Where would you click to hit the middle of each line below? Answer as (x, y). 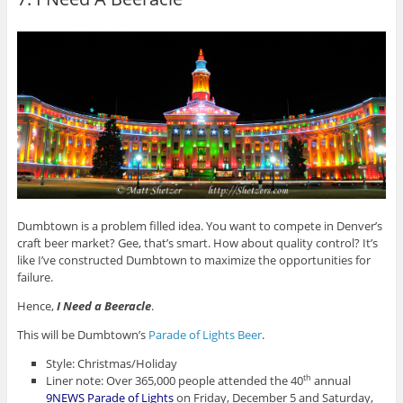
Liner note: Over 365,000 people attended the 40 (175, 381)
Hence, (36, 306)
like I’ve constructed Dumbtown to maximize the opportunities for (193, 260)
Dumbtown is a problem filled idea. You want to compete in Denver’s (199, 226)
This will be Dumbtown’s (82, 335)
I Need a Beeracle (103, 306)
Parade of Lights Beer (205, 335)
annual (331, 381)
